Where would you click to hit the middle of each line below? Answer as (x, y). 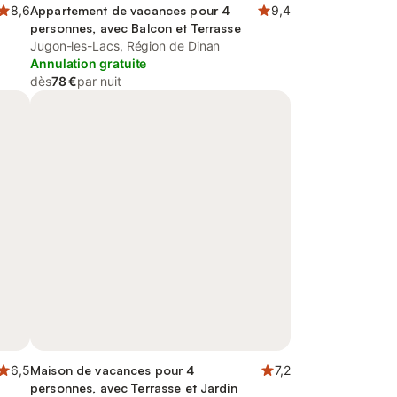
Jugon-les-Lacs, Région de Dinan (125, 46)
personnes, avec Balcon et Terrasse (136, 28)
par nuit (99, 81)
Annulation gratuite (89, 63)
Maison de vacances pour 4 (113, 370)
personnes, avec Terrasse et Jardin (134, 388)
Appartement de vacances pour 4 (130, 10)
